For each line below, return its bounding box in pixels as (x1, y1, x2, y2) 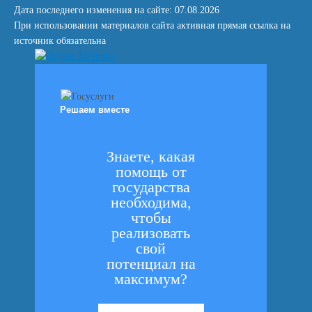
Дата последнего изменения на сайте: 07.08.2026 (14, 5, 219, 15)
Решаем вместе (60, 104, 130, 115)
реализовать (111, 224, 190, 242)
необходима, (110, 194, 192, 211)
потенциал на (106, 255, 196, 272)
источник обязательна (14, 36, 106, 46)
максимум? (114, 270, 187, 288)
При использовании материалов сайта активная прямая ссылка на (14, 20, 290, 31)
